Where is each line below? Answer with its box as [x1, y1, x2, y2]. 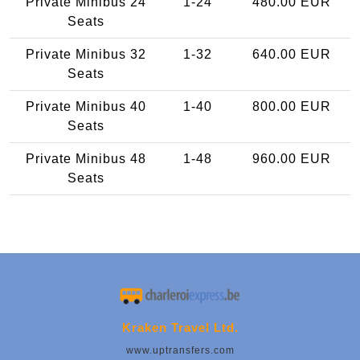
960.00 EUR [252, 151, 331, 166]
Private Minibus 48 [26, 151, 146, 166]
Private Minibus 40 [26, 99, 146, 113]
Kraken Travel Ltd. [121, 321, 239, 335]
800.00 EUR [252, 99, 331, 113]
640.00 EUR [252, 47, 331, 61]
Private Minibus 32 [26, 47, 146, 61]
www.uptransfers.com [125, 345, 235, 357]
